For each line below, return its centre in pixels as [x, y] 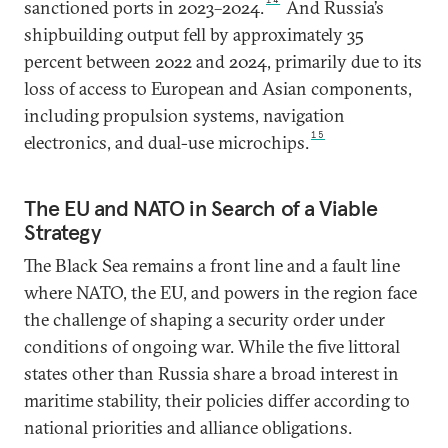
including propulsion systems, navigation [184, 116]
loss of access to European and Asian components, [218, 89]
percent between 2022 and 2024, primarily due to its [223, 62]
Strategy [63, 232]
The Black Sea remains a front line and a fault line [212, 266]
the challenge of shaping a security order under [204, 320]
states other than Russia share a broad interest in [211, 374]
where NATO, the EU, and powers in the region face [220, 293]
